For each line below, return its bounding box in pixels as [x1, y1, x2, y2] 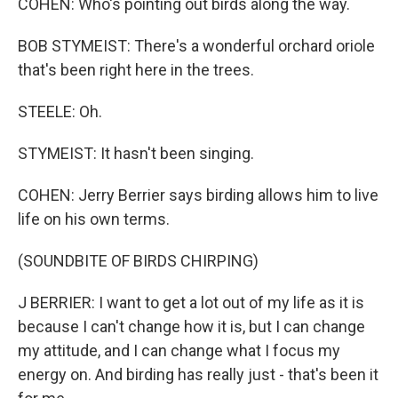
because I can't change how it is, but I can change [18, 317, 365, 336]
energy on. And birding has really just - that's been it [18, 365, 378, 384]
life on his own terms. [18, 210, 170, 228]
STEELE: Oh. [18, 102, 102, 121]
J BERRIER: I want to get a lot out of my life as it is [18, 293, 364, 312]
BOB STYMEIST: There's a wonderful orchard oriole [18, 36, 375, 55]
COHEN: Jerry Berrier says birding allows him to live [18, 186, 378, 204]
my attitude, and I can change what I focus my [18, 341, 340, 360]
